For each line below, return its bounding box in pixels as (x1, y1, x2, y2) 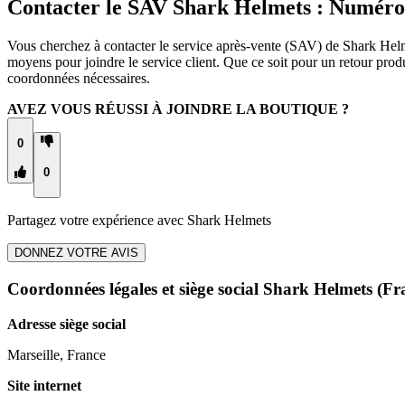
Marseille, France (7, 346, 106, 363)
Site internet (7, 377, 81, 393)
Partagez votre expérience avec (7, 212, 187, 229)
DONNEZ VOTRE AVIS (14, 246, 138, 260)
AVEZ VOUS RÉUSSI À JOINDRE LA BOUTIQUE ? (7, 101, 349, 118)
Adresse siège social (7, 316, 126, 332)
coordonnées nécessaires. (7, 71, 150, 87)
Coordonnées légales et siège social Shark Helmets (7, 278, 372, 298)
